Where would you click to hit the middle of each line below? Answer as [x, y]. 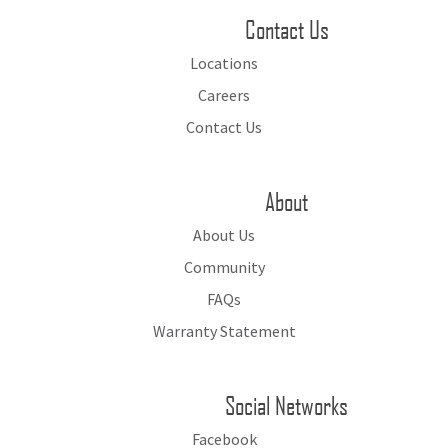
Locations [224, 62]
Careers [224, 94]
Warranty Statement [224, 330]
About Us [224, 234]
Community [224, 266]
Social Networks [286, 404]
